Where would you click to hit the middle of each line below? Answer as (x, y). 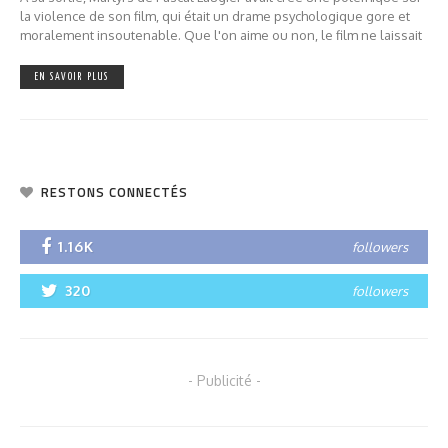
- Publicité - (224, 380)
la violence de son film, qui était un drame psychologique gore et (215, 16)
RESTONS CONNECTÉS (114, 192)
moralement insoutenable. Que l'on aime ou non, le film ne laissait (221, 35)
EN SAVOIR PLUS (72, 77)
